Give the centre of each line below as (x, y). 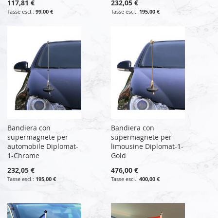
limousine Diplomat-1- (147, 146)
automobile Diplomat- (43, 146)
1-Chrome (23, 155)
